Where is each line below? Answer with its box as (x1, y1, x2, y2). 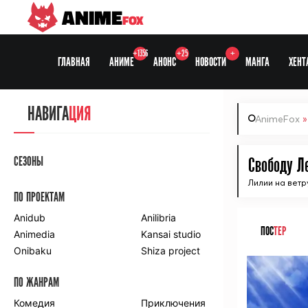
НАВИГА (27, 103, 69, 126)
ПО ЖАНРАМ (14, 275, 59, 290)
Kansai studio (141, 228, 201, 240)
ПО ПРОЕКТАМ (14, 190, 65, 205)
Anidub (14, 212, 45, 223)
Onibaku (14, 245, 52, 256)
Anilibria (141, 212, 177, 223)
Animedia (14, 228, 55, 240)
